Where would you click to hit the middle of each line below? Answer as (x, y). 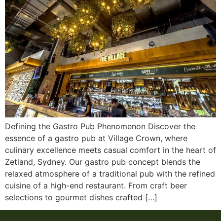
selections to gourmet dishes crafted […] (81, 197)
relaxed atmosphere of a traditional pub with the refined (110, 173)
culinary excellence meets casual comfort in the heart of (110, 150)
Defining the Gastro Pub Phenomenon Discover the (100, 126)
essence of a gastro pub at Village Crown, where (96, 138)
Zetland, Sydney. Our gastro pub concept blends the (103, 162)
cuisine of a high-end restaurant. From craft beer (96, 185)
